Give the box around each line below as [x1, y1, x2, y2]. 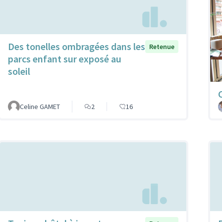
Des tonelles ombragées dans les [8, 40, 145, 53]
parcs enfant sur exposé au [8, 52, 121, 65]
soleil [8, 64, 30, 77]
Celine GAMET [20, 102, 60, 111]
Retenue [149, 42, 174, 51]
